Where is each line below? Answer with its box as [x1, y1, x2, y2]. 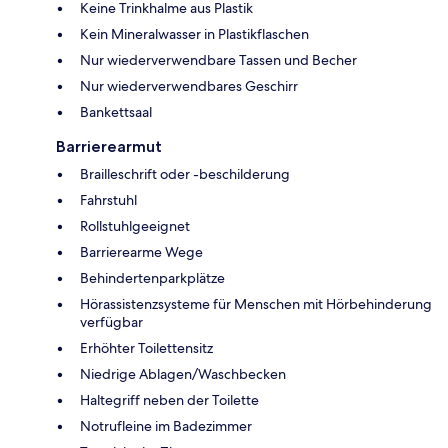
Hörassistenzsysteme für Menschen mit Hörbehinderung [80, 294, 432, 313]
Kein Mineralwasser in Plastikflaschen [80, 24, 309, 43]
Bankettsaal [80, 102, 152, 121]
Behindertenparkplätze [80, 268, 225, 287]
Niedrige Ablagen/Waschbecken [80, 364, 286, 383]
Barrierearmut [56, 136, 162, 156]
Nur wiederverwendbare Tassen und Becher [80, 50, 357, 69]
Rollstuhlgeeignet [80, 216, 190, 235]
